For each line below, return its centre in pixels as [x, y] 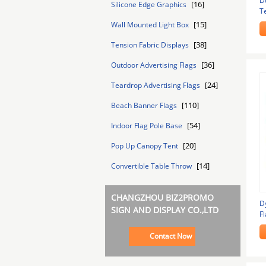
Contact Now [170, 236]
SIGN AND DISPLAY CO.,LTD [165, 210]
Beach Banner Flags [145, 105]
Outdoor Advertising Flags [155, 65]
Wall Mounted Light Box [151, 25]
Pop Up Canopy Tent [145, 146]
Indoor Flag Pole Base [148, 126]
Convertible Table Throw [152, 166]
